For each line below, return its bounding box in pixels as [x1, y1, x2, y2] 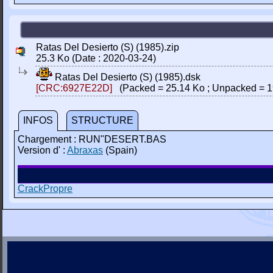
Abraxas [67, 145, 103, 155]
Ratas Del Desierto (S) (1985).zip [36, 42, 179, 52]
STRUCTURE [71, 115, 133, 126]
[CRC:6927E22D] [36, 83, 112, 93]
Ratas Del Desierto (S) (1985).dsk [52, 72, 200, 82]
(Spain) [103, 145, 137, 155]
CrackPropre [18, 183, 73, 194]
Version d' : [18, 145, 67, 155]
